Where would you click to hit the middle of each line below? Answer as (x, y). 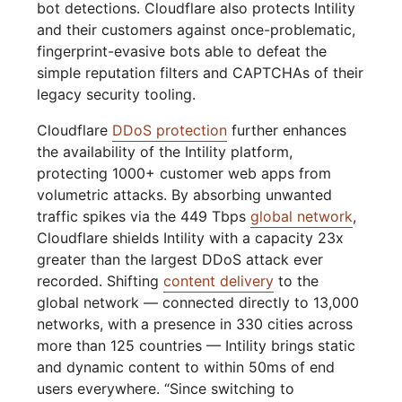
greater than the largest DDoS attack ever (180, 260)
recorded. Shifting (100, 281)
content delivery (219, 281)
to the (297, 281)
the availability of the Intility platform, (165, 152)
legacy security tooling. (117, 95)
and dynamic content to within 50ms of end (186, 367)
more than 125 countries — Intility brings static (197, 346)
